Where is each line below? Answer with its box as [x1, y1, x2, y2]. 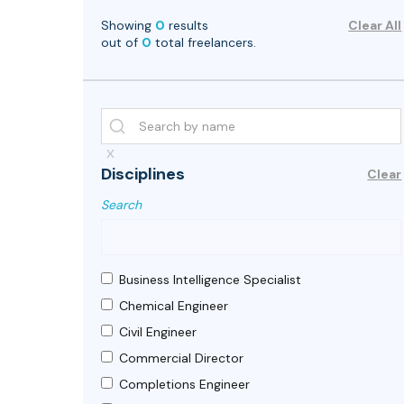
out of [101, 33, 142, 50]
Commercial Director [119, 349, 243, 366]
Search [101, 196, 142, 213]
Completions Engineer [119, 375, 250, 392]
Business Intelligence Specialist [119, 271, 301, 288]
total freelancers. [151, 33, 256, 50]
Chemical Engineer [119, 297, 228, 314]
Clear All [348, 16, 402, 33]
